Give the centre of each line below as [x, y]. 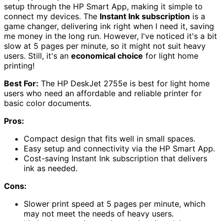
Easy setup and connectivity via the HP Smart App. [119, 148]
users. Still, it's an [37, 55]
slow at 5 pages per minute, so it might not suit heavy [105, 46]
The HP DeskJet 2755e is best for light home [124, 83]
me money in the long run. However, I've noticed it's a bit [110, 36]
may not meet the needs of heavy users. [99, 213]
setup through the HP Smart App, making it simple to [103, 6]
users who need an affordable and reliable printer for [103, 93]
